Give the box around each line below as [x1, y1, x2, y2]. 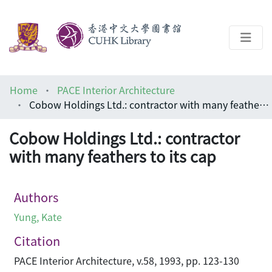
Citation [14, 232, 60, 250]
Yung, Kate [14, 209, 62, 225]
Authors [14, 188, 58, 206]
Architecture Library [29, 118, 119, 134]
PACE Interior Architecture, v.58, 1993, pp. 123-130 [14, 253, 239, 268]
